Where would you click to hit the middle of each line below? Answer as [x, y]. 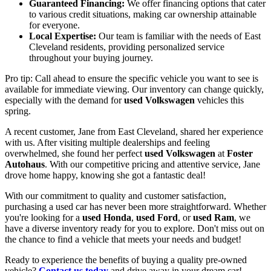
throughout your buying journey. [91, 58]
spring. [18, 111]
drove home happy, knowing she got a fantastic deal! [105, 175]
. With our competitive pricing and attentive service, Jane [152, 165]
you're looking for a [44, 218]
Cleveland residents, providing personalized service [127, 47]
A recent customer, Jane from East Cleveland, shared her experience [134, 132]
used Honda [107, 218]
